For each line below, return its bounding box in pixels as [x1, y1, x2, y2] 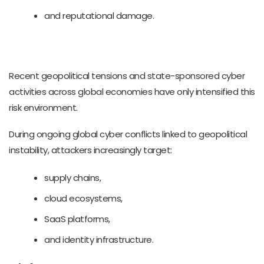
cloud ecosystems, [44, 192, 123, 204]
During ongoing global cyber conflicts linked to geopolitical [9, 127, 247, 140]
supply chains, [44, 171, 101, 184]
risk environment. [9, 101, 78, 114]
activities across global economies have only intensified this [9, 85, 255, 98]
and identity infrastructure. [44, 233, 153, 246]
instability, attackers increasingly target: [9, 143, 172, 156]
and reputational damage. [44, 9, 154, 22]
